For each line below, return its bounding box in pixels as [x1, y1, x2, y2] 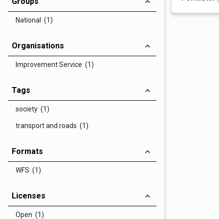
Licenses [12, 191, 45, 200]
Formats [12, 147, 43, 156]
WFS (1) [16, 166, 41, 174]
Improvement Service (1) [16, 61, 94, 68]
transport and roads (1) [16, 122, 88, 130]
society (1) [16, 105, 49, 113]
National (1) [16, 16, 53, 24]
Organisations [12, 41, 64, 50]
